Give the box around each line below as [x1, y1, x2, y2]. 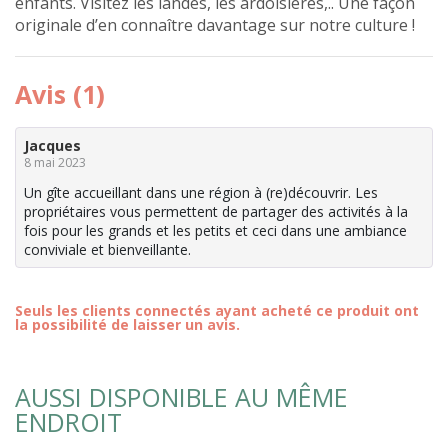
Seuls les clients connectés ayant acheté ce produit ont [15, 300, 419, 320]
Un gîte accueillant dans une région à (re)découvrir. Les [24, 182, 378, 202]
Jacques [24, 136, 81, 156]
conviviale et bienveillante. [24, 239, 191, 259]
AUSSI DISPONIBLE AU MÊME [15, 379, 348, 414]
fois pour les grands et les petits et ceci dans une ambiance [24, 220, 407, 240]
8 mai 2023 [24, 154, 86, 172]
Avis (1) [15, 77, 105, 112]
